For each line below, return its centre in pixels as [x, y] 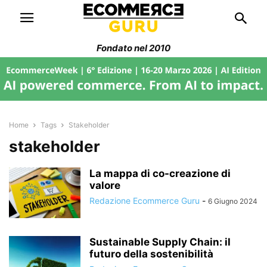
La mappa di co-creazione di [160, 173]
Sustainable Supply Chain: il [160, 242]
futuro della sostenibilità [151, 254]
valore [105, 185]
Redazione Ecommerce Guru [145, 200]
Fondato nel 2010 [133, 48]
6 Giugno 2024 [233, 201]
